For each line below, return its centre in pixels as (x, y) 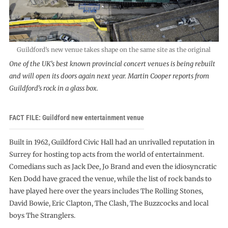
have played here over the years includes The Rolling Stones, (106, 191)
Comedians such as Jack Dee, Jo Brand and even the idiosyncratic (113, 166)
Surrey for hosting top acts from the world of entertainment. (106, 154)
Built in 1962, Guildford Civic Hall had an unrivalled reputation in (112, 142)
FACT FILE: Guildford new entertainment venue (76, 118)
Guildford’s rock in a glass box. (53, 88)
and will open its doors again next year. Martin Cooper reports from (109, 76)
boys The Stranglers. (42, 215)
